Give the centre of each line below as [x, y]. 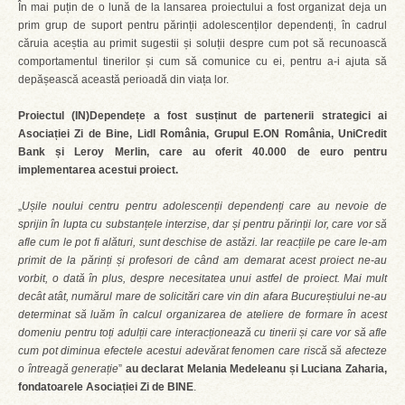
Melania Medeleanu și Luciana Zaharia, [287, 369]
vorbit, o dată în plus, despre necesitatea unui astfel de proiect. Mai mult [202, 278]
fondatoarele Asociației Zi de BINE [106, 387]
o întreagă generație [69, 369]
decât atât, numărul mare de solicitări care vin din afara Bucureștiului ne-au [202, 297]
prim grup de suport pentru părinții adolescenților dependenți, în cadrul [202, 25]
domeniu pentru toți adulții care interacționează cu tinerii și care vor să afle [202, 333]
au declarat [156, 369]
